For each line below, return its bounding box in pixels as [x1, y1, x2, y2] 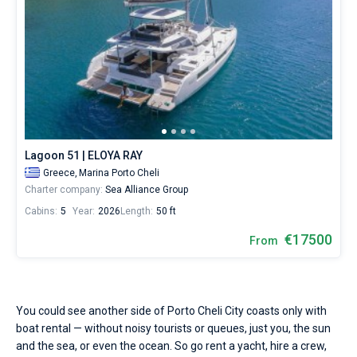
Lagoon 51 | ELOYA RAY [25, 149, 143, 162]
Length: [120, 206, 153, 217]
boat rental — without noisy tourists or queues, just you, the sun [16, 322, 331, 335]
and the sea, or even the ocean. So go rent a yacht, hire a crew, [16, 339, 327, 352]
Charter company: [25, 184, 103, 195]
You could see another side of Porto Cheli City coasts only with [16, 304, 327, 317]
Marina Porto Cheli [79, 167, 159, 178]
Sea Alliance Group [103, 184, 188, 195]
